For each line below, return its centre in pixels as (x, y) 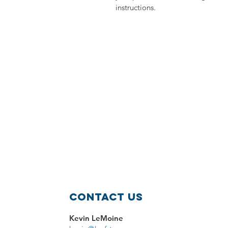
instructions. (136, 7)
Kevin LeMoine (96, 218)
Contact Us (106, 197)
